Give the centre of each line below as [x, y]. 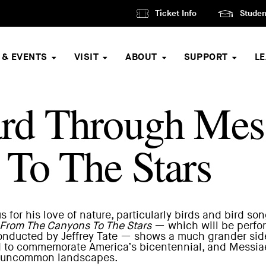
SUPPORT [206, 57]
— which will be [194, 226]
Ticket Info [176, 13]
